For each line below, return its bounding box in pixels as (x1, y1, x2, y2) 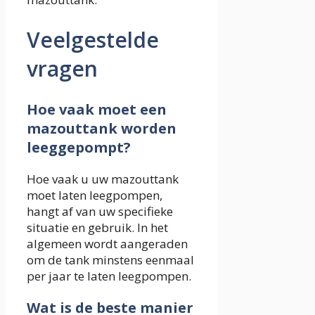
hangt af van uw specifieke (27, 203, 173, 220)
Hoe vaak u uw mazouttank (27, 171, 179, 188)
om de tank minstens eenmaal (27, 252, 194, 269)
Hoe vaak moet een (27, 100, 167, 120)
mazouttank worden (27, 119, 176, 139)
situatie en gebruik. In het (27, 219, 168, 236)
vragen (27, 53, 98, 83)
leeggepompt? (27, 138, 131, 157)
